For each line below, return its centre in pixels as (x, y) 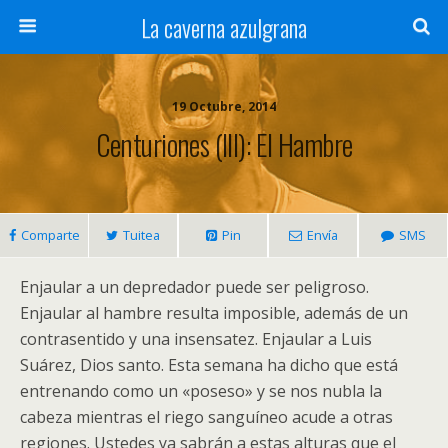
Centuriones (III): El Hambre (224, 144)
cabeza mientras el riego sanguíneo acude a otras (206, 417)
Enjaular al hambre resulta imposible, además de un (214, 313)
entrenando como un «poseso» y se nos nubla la (201, 391)
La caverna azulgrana (224, 27)
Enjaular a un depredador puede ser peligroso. (194, 287)
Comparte (50, 235)
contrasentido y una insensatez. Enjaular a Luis (196, 339)
